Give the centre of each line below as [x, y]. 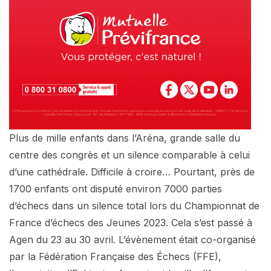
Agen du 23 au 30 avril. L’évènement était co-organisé [132, 239]
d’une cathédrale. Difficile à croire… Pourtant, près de [132, 171]
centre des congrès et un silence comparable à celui [129, 155]
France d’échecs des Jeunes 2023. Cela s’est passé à [131, 222]
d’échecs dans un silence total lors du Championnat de [134, 205]
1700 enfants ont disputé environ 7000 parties [116, 188]
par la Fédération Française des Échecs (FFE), [115, 256]
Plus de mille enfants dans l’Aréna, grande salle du [125, 138]
